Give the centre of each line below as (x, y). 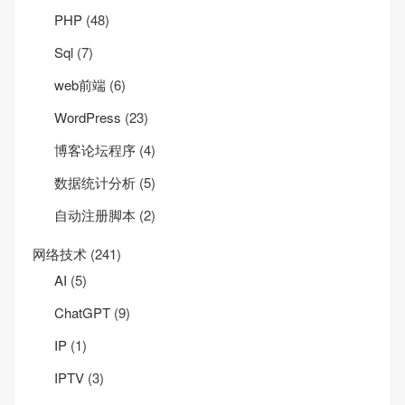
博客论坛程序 (95, 150)
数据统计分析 (95, 183)
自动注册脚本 (95, 215)
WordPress (88, 118)
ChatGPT (82, 313)
